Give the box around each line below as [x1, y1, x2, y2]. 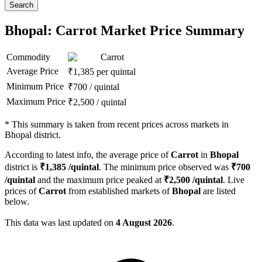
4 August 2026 [116, 218, 172, 228]
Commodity [6, 52, 50, 63]
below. [5, 196, 29, 207]
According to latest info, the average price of [5, 150, 171, 160]
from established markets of [66, 186, 172, 196]
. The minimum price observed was [99, 162, 231, 173]
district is [5, 162, 40, 173]
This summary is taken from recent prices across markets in [12, 119, 229, 130]
